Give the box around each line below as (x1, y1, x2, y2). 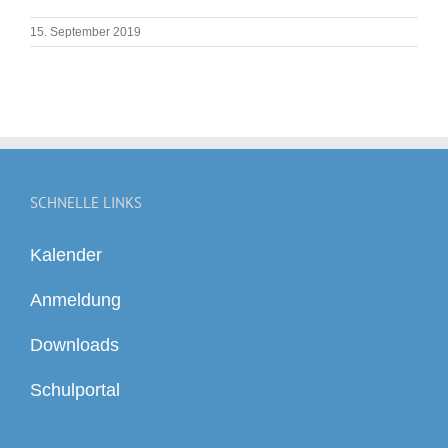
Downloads (30, 334, 119, 355)
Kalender (30, 244, 102, 265)
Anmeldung (30, 289, 121, 310)
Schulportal (30, 379, 120, 400)
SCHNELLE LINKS (30, 192, 142, 212)
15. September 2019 (30, 24, 141, 39)
